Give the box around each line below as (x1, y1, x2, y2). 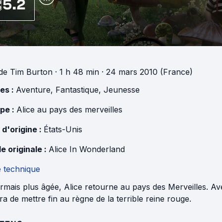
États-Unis (44, 124, 82, 134)
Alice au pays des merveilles (16, 105, 122, 114)
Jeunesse (104, 85, 140, 95)
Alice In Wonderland (49, 144, 125, 154)
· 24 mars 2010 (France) (99, 67, 193, 77)
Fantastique (55, 85, 99, 95)
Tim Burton (10, 67, 53, 77)
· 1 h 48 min (53, 67, 99, 77)
